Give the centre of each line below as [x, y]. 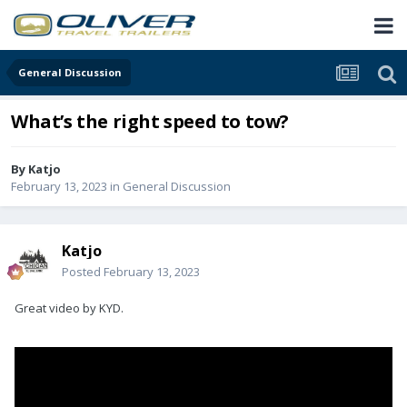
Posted [83, 272]
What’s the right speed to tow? [150, 122]
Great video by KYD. [70, 308]
